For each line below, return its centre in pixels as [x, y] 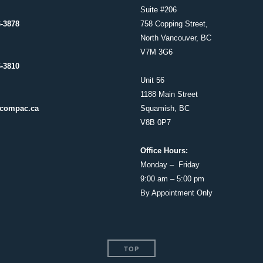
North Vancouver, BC [176, 38]
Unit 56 [152, 80]
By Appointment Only [176, 193]
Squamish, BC [165, 108]
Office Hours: [164, 151]
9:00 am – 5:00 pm [172, 179]
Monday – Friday [170, 165]
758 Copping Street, [174, 24]
